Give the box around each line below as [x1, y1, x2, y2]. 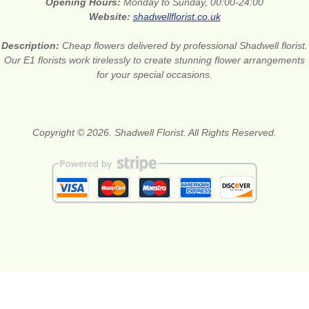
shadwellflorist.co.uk [132, 11, 221, 23]
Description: [1, 40, 62, 52]
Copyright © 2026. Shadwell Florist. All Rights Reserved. [32, 127, 277, 139]
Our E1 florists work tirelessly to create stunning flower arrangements [4, 54, 305, 66]
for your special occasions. [97, 69, 212, 81]
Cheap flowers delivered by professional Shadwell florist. [62, 40, 308, 52]
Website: [88, 11, 133, 23]
